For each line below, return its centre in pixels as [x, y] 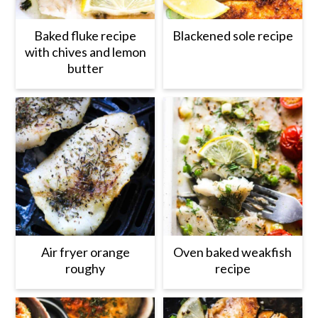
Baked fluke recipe [86, 35]
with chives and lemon [85, 51]
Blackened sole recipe [232, 35]
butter [85, 68]
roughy [86, 269]
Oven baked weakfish [233, 252]
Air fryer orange [85, 252]
